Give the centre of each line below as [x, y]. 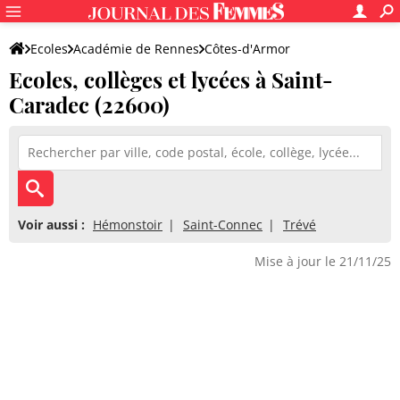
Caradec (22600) [89, 104]
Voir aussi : [51, 225]
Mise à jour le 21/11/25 [323, 261]
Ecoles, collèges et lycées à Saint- [171, 79]
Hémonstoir [128, 225]
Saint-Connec [223, 225]
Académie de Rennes [136, 49]
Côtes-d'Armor [247, 49]
